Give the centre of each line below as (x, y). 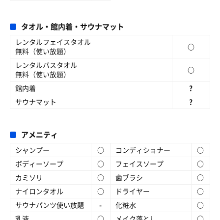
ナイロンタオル (39, 191)
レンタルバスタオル (46, 65)
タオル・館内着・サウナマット (73, 27)
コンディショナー (143, 150)
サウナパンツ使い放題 (50, 205)
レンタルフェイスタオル (53, 42)
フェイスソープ (139, 164)
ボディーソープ (39, 164)
